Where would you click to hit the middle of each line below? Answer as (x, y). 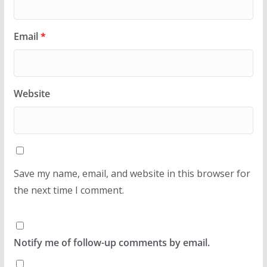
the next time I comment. (69, 190)
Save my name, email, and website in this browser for (132, 173)
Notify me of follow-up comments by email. (111, 242)
